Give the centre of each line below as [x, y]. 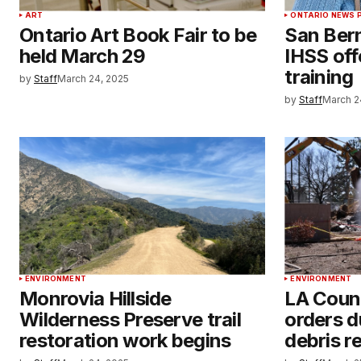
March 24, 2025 [93, 78]
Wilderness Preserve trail [130, 319]
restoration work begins [125, 340]
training [319, 77]
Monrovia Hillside [95, 298]
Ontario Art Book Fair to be [138, 35]
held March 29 [83, 56]
